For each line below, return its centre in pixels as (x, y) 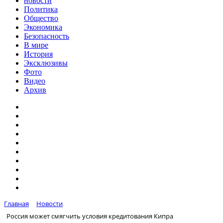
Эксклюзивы (46, 63)
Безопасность (47, 36)
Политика (41, 9)
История (38, 54)
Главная (16, 204)
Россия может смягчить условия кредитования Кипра (90, 216)
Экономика (43, 27)
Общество (41, 18)
